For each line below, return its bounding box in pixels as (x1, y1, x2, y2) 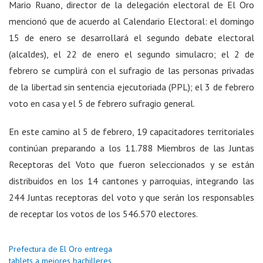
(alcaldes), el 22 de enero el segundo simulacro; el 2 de (9, 48, 254, 60)
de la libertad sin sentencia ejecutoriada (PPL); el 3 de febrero (9, 80, 254, 93)
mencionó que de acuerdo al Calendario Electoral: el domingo (9, 15, 254, 27)
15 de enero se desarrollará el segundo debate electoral (9, 31, 254, 43)
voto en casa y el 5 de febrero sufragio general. (9, 97, 195, 109)
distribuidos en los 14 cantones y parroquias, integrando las (9, 174, 254, 187)
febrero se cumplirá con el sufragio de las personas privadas (9, 64, 254, 76)
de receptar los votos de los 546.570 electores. (9, 207, 198, 220)
